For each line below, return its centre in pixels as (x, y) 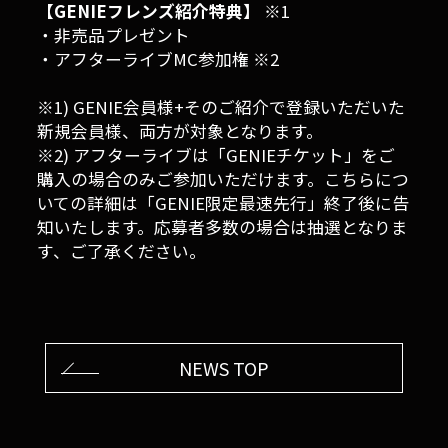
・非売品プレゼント (114, 35)
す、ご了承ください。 (122, 251)
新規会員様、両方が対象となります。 (180, 131)
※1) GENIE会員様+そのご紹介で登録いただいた (221, 107)
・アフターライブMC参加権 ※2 (158, 59)
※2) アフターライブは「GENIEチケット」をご (216, 155)
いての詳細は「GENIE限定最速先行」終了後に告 (223, 203)
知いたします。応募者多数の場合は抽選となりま (223, 227)
